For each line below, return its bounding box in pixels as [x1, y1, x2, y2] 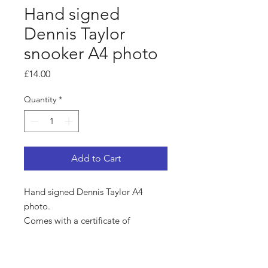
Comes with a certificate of [24, 215, 130, 226]
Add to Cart [71, 153, 121, 164]
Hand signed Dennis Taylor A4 [24, 186, 143, 197]
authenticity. [24, 229, 77, 240]
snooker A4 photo [24, 44, 158, 63]
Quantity [24, 94, 56, 105]
